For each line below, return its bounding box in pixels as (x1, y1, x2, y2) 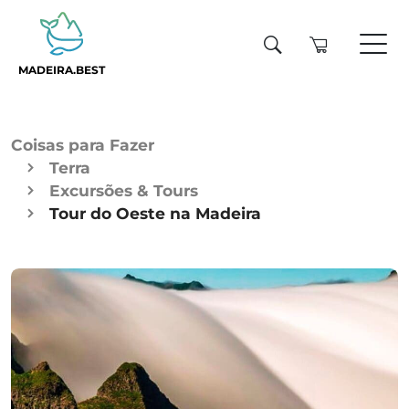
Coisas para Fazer (11, 135, 154, 154)
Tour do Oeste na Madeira (49, 204, 261, 223)
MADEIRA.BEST (18, 63, 105, 78)
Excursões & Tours (49, 181, 198, 200)
